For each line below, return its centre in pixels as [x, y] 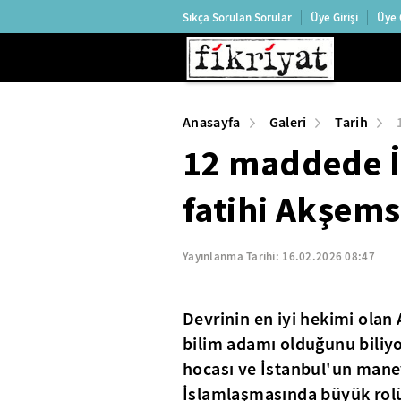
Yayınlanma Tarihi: [233, 256]
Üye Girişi [334, 17]
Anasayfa [212, 122]
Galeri [288, 122]
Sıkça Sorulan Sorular [237, 17]
